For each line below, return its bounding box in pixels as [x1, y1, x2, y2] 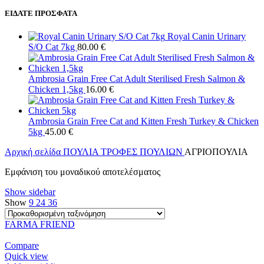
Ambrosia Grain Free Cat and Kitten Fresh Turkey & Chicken [28, 115, 259, 126]
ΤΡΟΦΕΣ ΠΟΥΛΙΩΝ [101, 146, 184, 157]
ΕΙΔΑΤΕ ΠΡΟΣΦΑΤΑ [5, 8, 77, 18]
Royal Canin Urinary [167, 31, 246, 41]
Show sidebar [5, 186, 55, 197]
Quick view [5, 250, 48, 261]
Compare [5, 240, 39, 250]
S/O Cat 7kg [28, 41, 77, 52]
